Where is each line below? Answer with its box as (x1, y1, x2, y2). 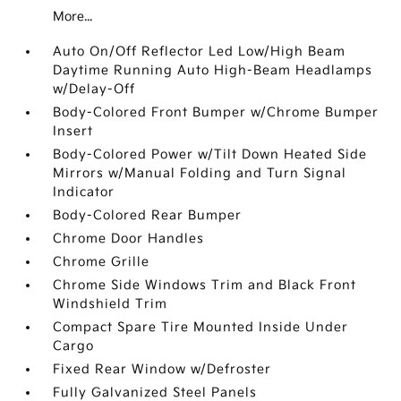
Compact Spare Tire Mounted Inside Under (53, 320, 349, 336)
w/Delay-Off (53, 81, 136, 98)
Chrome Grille (53, 254, 150, 270)
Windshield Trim (53, 296, 168, 312)
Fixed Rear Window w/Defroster (53, 362, 272, 378)
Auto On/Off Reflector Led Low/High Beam (53, 44, 346, 60)
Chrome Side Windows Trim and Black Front (53, 277, 357, 294)
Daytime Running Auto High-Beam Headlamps (53, 63, 373, 79)
